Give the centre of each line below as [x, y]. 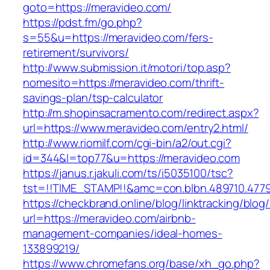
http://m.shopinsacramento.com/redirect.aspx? [141, 113]
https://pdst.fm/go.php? [83, 23]
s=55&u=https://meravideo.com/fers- [118, 38]
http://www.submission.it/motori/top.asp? [127, 68]
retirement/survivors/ [76, 53]
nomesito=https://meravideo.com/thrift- [124, 83]
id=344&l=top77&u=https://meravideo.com [132, 158]
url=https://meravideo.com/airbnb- [109, 218]
